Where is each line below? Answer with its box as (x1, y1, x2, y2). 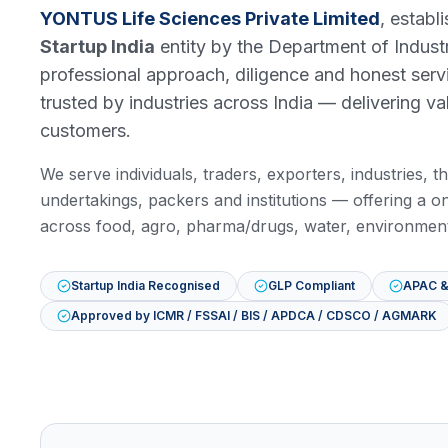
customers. (40, 119, 131, 141)
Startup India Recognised (71, 277, 220, 293)
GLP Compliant (268, 277, 355, 293)
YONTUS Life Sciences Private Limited (40, 7, 380, 29)
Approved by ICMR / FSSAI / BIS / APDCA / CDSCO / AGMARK (71, 307, 437, 323)
